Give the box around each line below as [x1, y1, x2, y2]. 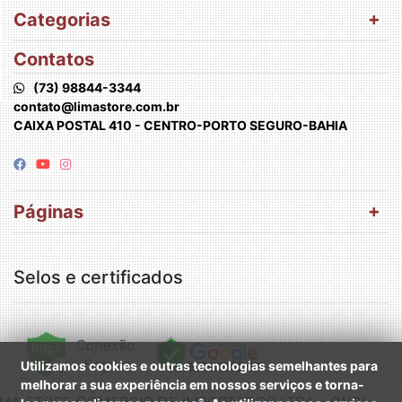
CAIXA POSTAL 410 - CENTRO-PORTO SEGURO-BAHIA [13, 118, 347, 133]
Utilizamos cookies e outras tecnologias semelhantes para [21, 358, 378, 373]
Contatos [13, 48, 94, 70]
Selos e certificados [13, 267, 183, 288]
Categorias [13, 9, 110, 31]
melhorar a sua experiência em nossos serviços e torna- [21, 377, 364, 392]
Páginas [13, 201, 83, 223]
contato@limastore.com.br [13, 99, 179, 114]
